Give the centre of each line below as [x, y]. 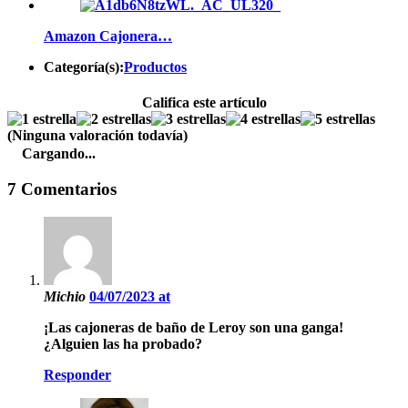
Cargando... [59, 154]
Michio [66, 296]
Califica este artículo [204, 103]
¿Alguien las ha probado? [123, 343]
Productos [155, 67]
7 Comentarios [62, 189]
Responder [77, 374]
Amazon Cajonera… [108, 36]
